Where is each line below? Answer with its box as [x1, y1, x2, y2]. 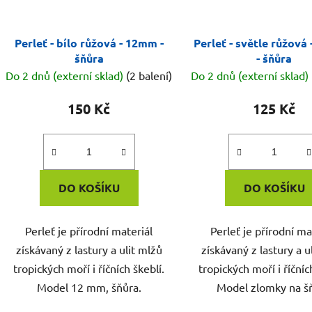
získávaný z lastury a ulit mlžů [15, 242, 162, 257]
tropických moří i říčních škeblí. [13, 261, 165, 276]
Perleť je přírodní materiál [25, 224, 153, 238]
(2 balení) [126, 68, 173, 83]
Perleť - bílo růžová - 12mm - [14, 36, 164, 51]
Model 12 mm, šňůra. [36, 280, 141, 295]
